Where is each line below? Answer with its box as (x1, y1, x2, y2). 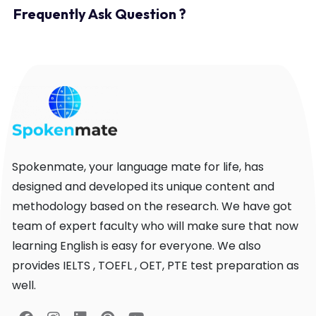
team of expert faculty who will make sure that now (12, 218, 299, 235)
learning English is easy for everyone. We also (12, 238, 262, 255)
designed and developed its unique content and (12, 178, 275, 195)
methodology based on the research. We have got (12, 198, 293, 215)
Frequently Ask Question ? (13, 4, 187, 23)
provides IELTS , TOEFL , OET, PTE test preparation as (12, 257, 300, 274)
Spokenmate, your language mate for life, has (12, 159, 265, 176)
